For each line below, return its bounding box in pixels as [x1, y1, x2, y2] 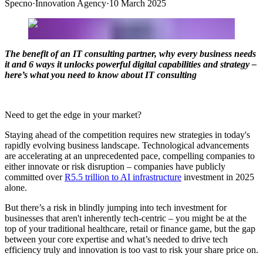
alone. [5, 182, 27, 193]
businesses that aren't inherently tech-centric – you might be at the [5, 213, 247, 223]
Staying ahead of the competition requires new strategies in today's [5, 129, 250, 140]
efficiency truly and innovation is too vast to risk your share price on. [5, 244, 258, 255]
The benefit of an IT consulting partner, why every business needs [5, 48, 256, 59]
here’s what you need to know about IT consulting [5, 69, 197, 80]
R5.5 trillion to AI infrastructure [65, 171, 181, 182]
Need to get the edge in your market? [5, 109, 141, 120]
